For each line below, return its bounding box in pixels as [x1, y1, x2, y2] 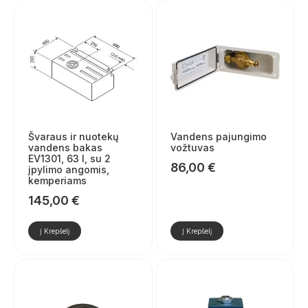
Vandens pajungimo [170, 131, 267, 143]
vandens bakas [28, 142, 102, 154]
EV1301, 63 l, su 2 [28, 153, 111, 165]
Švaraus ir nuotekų [28, 131, 118, 143]
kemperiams [28, 175, 87, 187]
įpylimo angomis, [28, 164, 109, 176]
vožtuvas [170, 142, 214, 154]
